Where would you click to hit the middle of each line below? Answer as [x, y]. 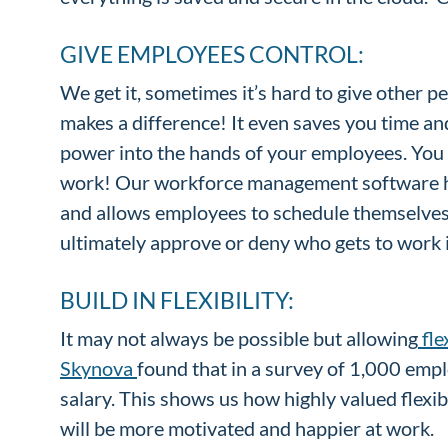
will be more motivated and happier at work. [251, 427]
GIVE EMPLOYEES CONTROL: [214, 53]
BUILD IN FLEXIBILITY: [179, 299]
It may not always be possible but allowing [239, 337]
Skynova [98, 367]
